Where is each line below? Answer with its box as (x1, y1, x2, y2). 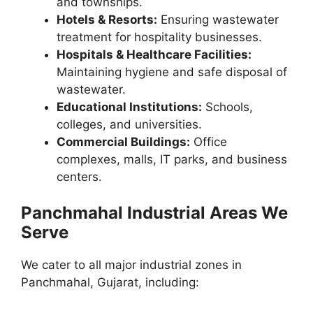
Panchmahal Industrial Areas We (21, 203, 288, 224)
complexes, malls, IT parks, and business (57, 152, 287, 166)
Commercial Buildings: (57, 134, 190, 149)
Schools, (202, 99, 253, 114)
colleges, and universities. (57, 117, 202, 131)
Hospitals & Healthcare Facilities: (57, 47, 252, 61)
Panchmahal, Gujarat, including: (21, 275, 199, 290)
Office (190, 134, 227, 149)
